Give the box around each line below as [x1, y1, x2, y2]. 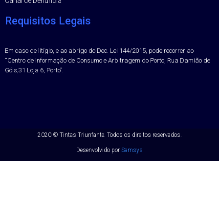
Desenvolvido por [76, 146, 121, 153]
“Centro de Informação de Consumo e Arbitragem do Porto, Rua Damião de [5, 57, 210, 65]
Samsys [121, 146, 143, 153]
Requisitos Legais [5, 15, 91, 27]
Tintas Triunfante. [59, 131, 106, 138]
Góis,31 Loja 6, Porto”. [5, 66, 64, 74]
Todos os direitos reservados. [105, 131, 182, 138]
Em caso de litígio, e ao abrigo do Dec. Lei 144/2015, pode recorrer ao [5, 47, 194, 55]
